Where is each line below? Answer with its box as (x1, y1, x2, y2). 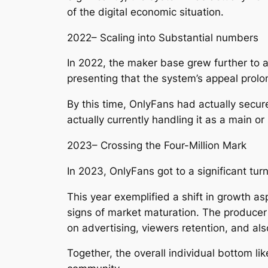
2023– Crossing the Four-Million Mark (67, 139, 246, 151)
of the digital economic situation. (67, 5, 224, 18)
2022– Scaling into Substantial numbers (67, 31, 258, 44)
